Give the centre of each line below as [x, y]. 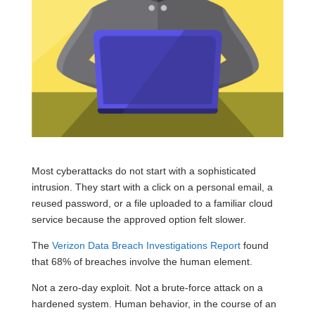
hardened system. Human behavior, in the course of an [154, 304]
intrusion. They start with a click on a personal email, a [152, 187]
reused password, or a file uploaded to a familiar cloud [152, 204]
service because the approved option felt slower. [139, 220]
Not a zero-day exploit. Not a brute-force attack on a [147, 288]
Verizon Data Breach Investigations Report [146, 246]
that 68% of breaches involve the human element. [143, 262]
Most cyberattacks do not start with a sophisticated [143, 171]
